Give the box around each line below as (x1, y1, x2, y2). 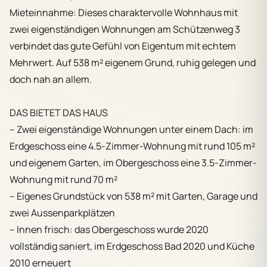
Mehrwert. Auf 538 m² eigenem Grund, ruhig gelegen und (10, 55, 256, 69)
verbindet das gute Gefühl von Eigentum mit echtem (10, 39, 236, 52)
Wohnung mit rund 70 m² (10, 172, 117, 186)
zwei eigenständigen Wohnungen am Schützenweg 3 (10, 22, 240, 36)
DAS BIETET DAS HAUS (10, 105, 108, 119)
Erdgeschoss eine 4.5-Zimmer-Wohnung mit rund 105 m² (10, 139, 255, 153)
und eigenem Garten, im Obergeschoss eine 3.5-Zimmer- (10, 156, 257, 169)
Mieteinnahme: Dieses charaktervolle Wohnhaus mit (10, 5, 238, 19)
